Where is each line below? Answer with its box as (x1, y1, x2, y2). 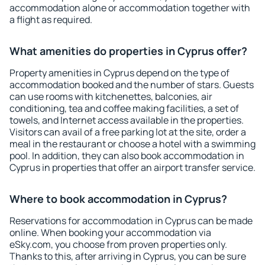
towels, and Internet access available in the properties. (9, 114, 244, 127)
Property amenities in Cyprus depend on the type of (9, 66, 230, 79)
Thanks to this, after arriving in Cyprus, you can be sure (9, 250, 246, 263)
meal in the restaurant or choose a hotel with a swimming (9, 137, 256, 150)
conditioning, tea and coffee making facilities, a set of (9, 102, 239, 115)
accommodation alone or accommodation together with (9, 1, 250, 14)
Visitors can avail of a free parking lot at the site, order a (9, 125, 246, 138)
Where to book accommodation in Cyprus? (9, 192, 227, 206)
